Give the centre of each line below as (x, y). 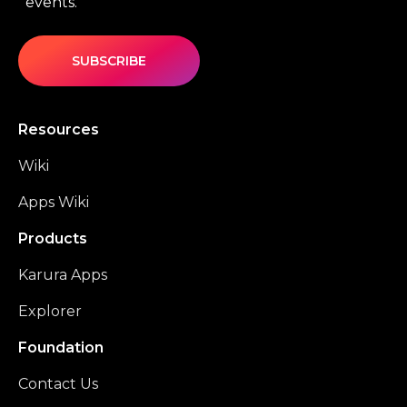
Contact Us (58, 384)
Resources (59, 130)
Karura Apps (63, 275)
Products (53, 239)
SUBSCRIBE (109, 60)
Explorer (50, 312)
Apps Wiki (54, 203)
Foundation (61, 348)
